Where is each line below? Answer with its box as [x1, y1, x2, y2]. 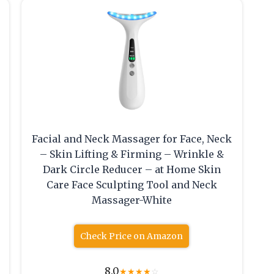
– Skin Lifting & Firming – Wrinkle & [39, 148, 224, 161]
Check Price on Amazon [80, 231, 183, 242]
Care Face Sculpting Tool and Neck [46, 179, 217, 191]
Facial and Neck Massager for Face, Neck [31, 133, 232, 146]
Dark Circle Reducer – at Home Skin [42, 163, 221, 176]
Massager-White [91, 194, 172, 207]
